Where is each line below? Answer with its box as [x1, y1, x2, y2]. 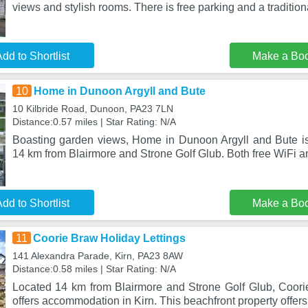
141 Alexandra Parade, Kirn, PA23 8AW [12, 250, 183, 261]
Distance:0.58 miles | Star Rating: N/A [12, 263, 176, 274]
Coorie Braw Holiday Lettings [32, 232, 186, 244]
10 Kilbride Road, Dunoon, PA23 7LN [12, 103, 173, 114]
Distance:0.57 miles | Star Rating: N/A [12, 116, 176, 127]
